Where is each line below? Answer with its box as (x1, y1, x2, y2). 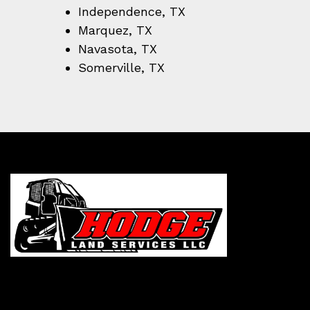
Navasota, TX (77, 42, 157, 56)
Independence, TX (77, 4, 185, 19)
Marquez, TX (77, 23, 156, 37)
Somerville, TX (77, 60, 165, 75)
